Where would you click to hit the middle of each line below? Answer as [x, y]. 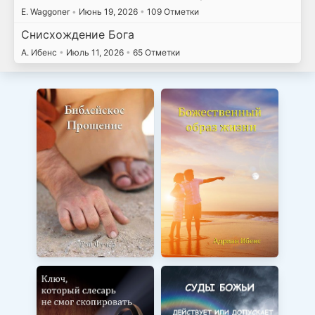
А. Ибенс [40, 53]
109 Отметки [172, 11]
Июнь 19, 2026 [108, 11]
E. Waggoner [46, 11]
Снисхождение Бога [77, 35]
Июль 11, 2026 [95, 53]
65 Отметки [155, 53]
